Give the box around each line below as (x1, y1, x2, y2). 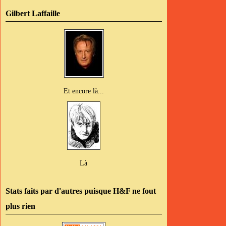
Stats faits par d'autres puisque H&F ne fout (6, 187, 156, 195)
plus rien (6, 202, 35, 210)
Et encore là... (64, 87, 104, 95)
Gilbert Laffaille (6, 9, 60, 18)
